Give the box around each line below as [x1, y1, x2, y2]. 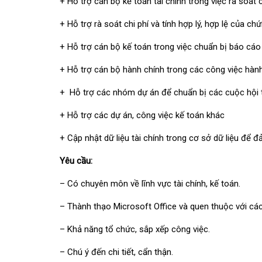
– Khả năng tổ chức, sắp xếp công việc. [60, 224, 210, 235]
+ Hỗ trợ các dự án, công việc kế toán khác [60, 110, 225, 120]
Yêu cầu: [60, 156, 95, 166]
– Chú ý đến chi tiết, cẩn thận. [60, 247, 173, 257]
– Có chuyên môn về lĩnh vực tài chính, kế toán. [60, 178, 240, 189]
